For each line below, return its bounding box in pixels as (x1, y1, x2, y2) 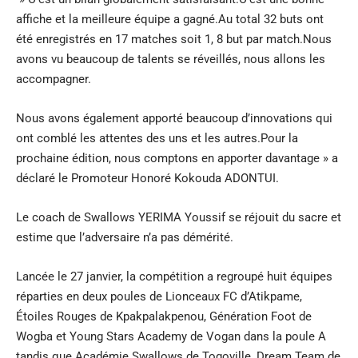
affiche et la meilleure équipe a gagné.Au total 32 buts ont (16, 11, 324, 26)
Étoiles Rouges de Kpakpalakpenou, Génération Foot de (16, 308, 312, 324)
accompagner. (16, 71, 91, 86)
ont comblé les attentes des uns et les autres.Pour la (16, 130, 298, 145)
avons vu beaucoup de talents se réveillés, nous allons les (16, 51, 325, 66)
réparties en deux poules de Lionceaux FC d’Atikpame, (16, 288, 302, 304)
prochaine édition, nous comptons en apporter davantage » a (16, 150, 338, 165)
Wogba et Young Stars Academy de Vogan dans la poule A (16, 328, 326, 344)
